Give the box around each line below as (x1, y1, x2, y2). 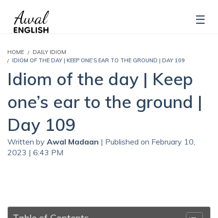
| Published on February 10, (101, 136, 195, 146)
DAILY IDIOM (33, 48, 66, 55)
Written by (7, 136, 47, 146)
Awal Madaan (47, 136, 101, 146)
